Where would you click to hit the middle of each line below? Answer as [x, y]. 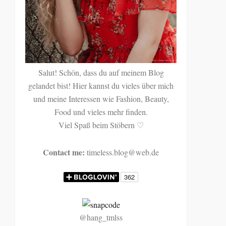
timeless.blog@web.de [122, 152]
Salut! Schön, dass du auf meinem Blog [101, 72]
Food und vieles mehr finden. [101, 111]
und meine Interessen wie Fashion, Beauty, [101, 98]
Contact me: [64, 152]
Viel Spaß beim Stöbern [97, 125]
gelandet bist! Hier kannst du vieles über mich [101, 85]
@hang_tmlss [101, 217]
